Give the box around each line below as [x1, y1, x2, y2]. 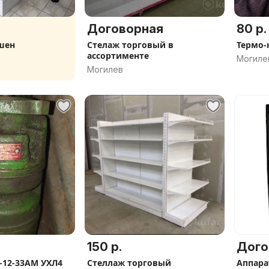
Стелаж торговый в [87, 39, 174, 50]
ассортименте [87, 50, 149, 61]
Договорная [87, 22, 163, 36]
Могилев [87, 64, 123, 74]
